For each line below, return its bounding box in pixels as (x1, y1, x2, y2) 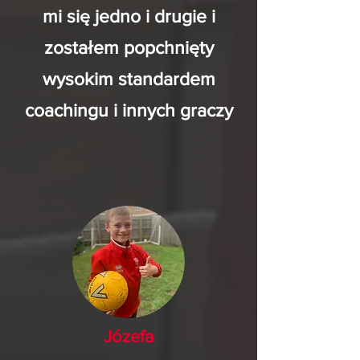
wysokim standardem (42, 69, 215, 89)
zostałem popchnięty (43, 38, 214, 58)
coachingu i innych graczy (24, 100, 233, 121)
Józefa (103, 327, 154, 346)
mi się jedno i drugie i (42, 6, 215, 27)
